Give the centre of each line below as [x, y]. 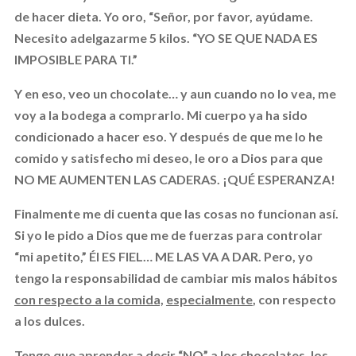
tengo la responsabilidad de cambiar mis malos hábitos [176, 277]
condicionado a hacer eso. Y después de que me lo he [168, 136]
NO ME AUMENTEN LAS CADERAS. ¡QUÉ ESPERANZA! [174, 179]
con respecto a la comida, [89, 299]
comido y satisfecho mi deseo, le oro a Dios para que [168, 157]
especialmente [209, 299]
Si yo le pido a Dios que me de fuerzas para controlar [168, 234]
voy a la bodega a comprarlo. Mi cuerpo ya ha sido [161, 114]
